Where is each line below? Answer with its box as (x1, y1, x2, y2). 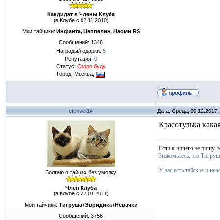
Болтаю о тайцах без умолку (45, 169, 116, 175)
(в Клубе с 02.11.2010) (53, 17, 109, 23)
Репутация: (64, 56, 94, 62)
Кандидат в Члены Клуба (47, 11, 115, 17)
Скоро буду (77, 63, 106, 70)
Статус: (56, 63, 77, 70)
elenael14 (69, 108, 93, 114)
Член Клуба (65, 185, 97, 191)
